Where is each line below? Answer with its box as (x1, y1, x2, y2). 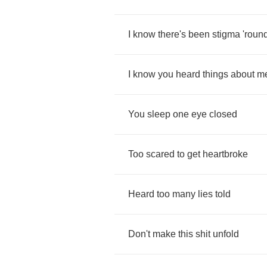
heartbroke (203, 149, 248, 159)
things (203, 69, 228, 79)
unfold (213, 229, 239, 239)
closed (209, 109, 237, 119)
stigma (212, 29, 240, 39)
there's (158, 29, 186, 39)
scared (146, 149, 175, 159)
